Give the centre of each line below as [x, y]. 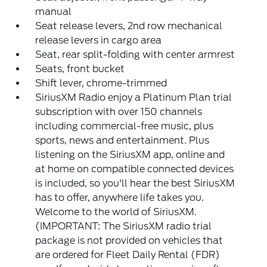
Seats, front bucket [80, 69]
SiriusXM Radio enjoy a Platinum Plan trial [134, 97]
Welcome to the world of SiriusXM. [116, 212]
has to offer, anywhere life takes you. [120, 197]
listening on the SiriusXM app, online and [130, 154]
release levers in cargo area [99, 40]
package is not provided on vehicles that [129, 240]
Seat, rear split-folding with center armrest [135, 54]
